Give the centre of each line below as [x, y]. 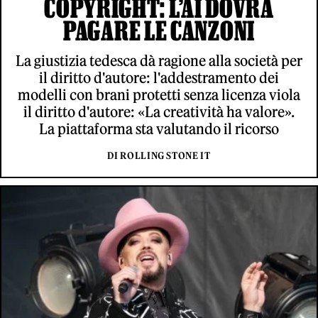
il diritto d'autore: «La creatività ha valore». [159, 111]
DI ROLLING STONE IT [159, 155]
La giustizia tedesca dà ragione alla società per [159, 60]
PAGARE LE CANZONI [159, 30]
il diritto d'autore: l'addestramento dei [159, 77]
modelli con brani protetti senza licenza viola [159, 94]
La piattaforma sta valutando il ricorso [159, 128]
